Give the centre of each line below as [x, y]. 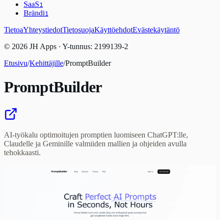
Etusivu [16, 63]
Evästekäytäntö [156, 29]
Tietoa [14, 29]
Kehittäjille [46, 63]
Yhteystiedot [43, 29]
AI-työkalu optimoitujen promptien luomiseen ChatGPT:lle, [96, 135]
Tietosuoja [78, 29]
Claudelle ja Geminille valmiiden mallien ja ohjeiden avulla [95, 143]
